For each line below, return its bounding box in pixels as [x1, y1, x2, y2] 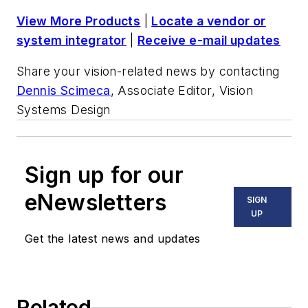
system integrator [16, 32, 126, 47]
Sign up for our [25, 162, 184, 189]
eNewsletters [25, 189, 167, 217]
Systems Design [16, 102, 111, 118]
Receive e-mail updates [137, 32, 280, 47]
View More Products [16, 13, 141, 28]
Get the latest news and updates [25, 232, 201, 246]
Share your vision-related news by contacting [16, 64, 280, 79]
